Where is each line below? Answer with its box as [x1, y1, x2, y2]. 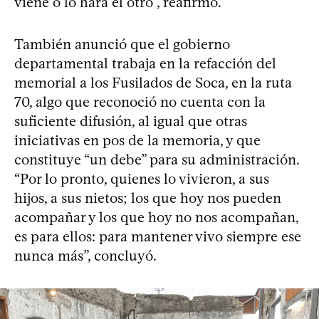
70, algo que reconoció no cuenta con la [14, 93, 266, 110]
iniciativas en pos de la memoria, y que [14, 131, 261, 149]
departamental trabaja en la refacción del [14, 54, 276, 72]
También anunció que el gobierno [14, 35, 230, 53]
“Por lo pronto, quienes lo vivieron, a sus [14, 169, 269, 187]
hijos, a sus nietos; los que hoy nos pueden [14, 189, 281, 206]
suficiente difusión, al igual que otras [14, 112, 247, 130]
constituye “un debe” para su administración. [14, 150, 299, 168]
